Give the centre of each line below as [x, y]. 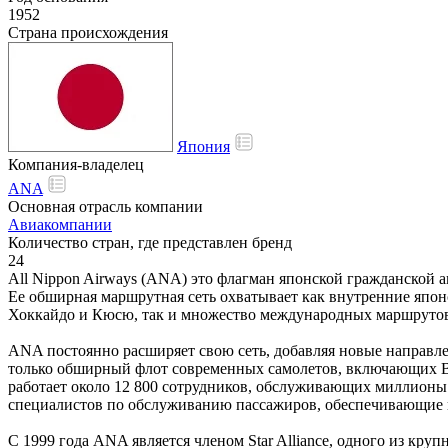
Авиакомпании [60, 224]
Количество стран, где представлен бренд [150, 242]
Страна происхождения [88, 32]
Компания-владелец [76, 164]
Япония [203, 146]
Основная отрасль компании [105, 206]
